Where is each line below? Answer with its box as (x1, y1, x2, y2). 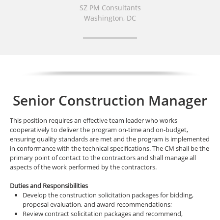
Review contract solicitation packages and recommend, (23, 209, 183, 218)
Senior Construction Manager (13, 91, 207, 110)
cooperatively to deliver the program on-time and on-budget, (10, 125, 188, 134)
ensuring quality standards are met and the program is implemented (10, 135, 210, 143)
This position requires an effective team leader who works (10, 116, 177, 125)
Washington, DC (84, 13, 136, 23)
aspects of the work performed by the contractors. (10, 163, 157, 171)
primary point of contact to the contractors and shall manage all (10, 153, 196, 162)
